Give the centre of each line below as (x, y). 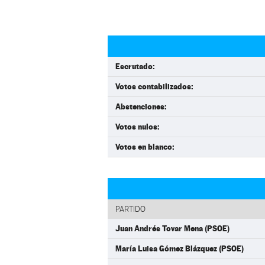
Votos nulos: (138, 127)
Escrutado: (135, 66)
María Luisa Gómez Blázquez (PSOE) (180, 248)
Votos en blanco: (145, 147)
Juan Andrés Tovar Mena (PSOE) (172, 228)
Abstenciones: (141, 106)
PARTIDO (130, 209)
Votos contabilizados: (154, 86)
